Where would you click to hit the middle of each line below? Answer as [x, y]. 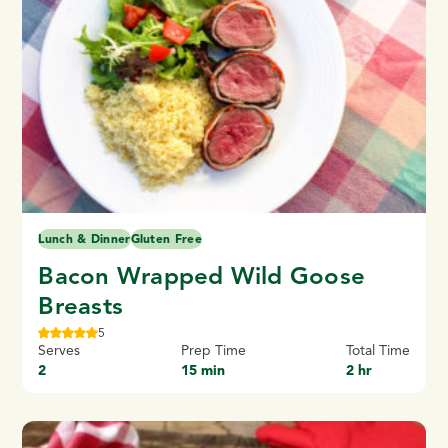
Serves [59, 351]
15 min [202, 371]
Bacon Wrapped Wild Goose [202, 276]
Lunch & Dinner [84, 239]
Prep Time [213, 351]
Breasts [81, 306]
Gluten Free [166, 239]
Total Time [377, 351]
